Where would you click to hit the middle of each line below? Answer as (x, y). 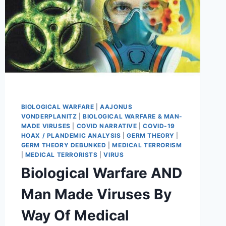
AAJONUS (116, 107)
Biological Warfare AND (101, 173)
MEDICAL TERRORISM (147, 145)
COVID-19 (159, 126)
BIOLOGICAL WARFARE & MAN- (133, 117)
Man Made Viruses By (96, 194)
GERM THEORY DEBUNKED (64, 145)
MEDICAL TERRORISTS (61, 155)
